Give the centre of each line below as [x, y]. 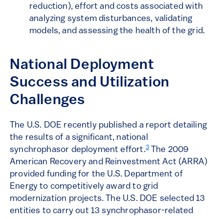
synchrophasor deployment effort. [78, 150]
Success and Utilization [90, 83]
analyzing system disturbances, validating [111, 19]
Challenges [47, 101]
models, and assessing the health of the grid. [117, 31]
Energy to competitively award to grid [84, 187]
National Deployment [82, 66]
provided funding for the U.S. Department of [96, 175]
